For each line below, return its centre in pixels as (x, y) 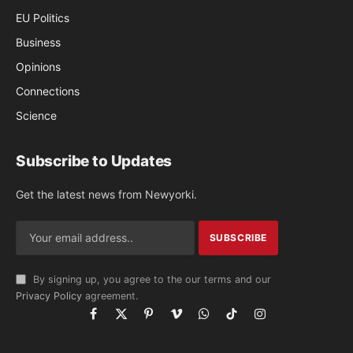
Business (38, 42)
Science (36, 115)
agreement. (110, 295)
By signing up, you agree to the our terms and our (150, 279)
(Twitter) (142, 337)
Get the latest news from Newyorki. (106, 194)
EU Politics (43, 17)
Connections (48, 91)
